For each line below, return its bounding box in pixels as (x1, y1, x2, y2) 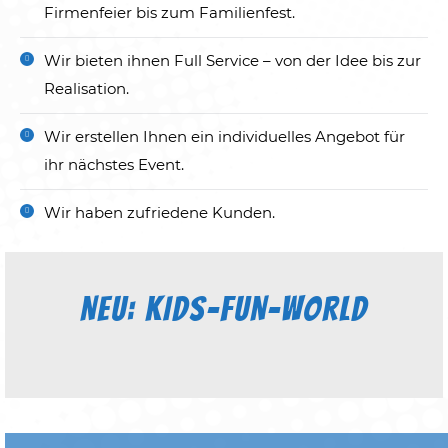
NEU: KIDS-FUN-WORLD (80, 291, 368, 327)
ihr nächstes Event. (44, 155, 184, 174)
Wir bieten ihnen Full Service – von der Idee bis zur (44, 51, 421, 70)
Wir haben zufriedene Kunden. (44, 203, 275, 222)
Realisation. (44, 79, 129, 98)
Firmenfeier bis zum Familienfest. (44, 3, 295, 22)
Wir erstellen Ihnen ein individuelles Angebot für (44, 127, 405, 146)
